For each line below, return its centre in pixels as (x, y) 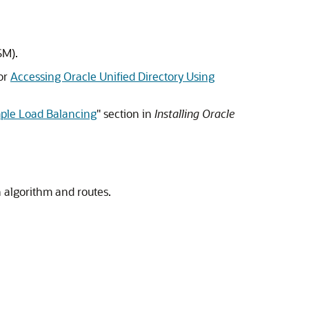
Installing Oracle (195, 113)
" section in (126, 113)
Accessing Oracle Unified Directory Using (112, 76)
